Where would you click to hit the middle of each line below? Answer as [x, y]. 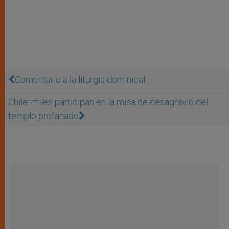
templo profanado [43, 116]
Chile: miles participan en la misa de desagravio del [108, 102]
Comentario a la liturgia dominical [80, 79]
